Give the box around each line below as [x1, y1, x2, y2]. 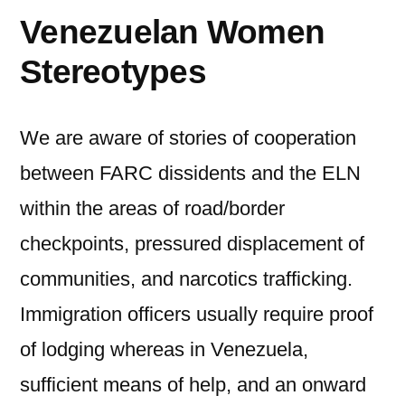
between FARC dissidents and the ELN [20, 162, 361, 184]
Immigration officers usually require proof [20, 303, 373, 325]
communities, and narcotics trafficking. [20, 268, 353, 290]
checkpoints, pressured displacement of [20, 232, 364, 255]
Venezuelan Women [20, 13, 325, 51]
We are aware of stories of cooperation [20, 127, 356, 149]
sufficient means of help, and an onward [20, 373, 366, 396]
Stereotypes [20, 52, 206, 90]
